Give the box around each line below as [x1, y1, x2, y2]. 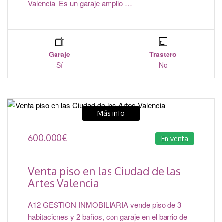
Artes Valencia [28, 176, 99, 190]
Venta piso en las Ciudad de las [28, 164, 181, 178]
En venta [161, 134, 188, 143]
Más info [97, 109, 125, 118]
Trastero [149, 49, 177, 59]
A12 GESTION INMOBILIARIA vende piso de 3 [28, 199, 181, 210]
